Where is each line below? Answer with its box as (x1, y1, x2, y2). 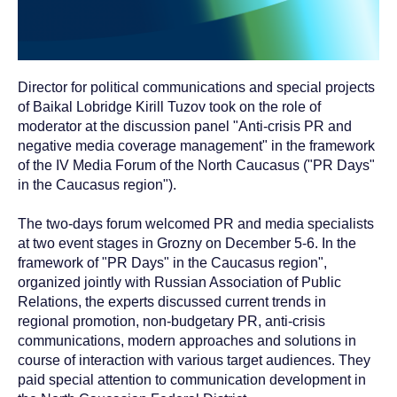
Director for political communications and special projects (18, 80, 375, 96)
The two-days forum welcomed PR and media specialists (18, 216, 374, 232)
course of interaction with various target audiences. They (18, 353, 370, 369)
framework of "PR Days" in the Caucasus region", (18, 255, 327, 271)
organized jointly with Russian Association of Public (18, 275, 341, 291)
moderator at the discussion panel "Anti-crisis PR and (18, 119, 352, 135)
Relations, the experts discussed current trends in (18, 294, 326, 310)
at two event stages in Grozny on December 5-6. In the (18, 236, 356, 252)
